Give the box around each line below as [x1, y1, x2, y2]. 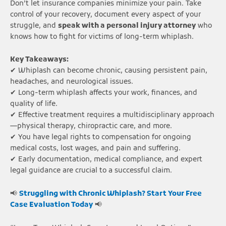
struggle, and [10, 21, 58, 30]
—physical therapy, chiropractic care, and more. [10, 122, 172, 131]
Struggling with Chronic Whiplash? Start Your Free [19, 190, 202, 199]
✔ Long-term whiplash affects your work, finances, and [10, 89, 197, 98]
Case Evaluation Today [10, 201, 93, 210]
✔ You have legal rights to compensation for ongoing [10, 133, 191, 142]
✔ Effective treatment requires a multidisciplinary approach [10, 111, 214, 120]
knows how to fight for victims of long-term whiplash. [10, 32, 194, 41]
